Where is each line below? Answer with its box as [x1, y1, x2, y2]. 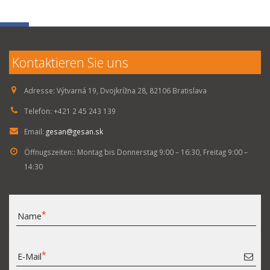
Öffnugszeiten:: [24, 147, 75, 157]
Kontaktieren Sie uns [12, 54, 128, 71]
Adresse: [24, 86, 55, 95]
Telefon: [24, 106, 52, 116]
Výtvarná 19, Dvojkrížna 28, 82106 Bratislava [57, 86, 207, 95]
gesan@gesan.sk [46, 127, 103, 136]
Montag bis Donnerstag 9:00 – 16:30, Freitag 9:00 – [77, 147, 248, 157]
